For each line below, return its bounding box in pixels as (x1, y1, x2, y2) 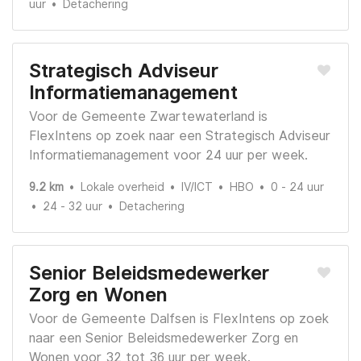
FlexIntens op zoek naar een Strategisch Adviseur (29, 128, 330, 144)
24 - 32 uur (43, 200, 102, 214)
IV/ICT (181, 180, 213, 194)
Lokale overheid (81, 180, 164, 194)
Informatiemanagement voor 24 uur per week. (29, 147, 308, 164)
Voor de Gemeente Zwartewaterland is (29, 109, 268, 125)
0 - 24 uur (271, 180, 324, 194)
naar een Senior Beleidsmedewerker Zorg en (29, 330, 298, 346)
